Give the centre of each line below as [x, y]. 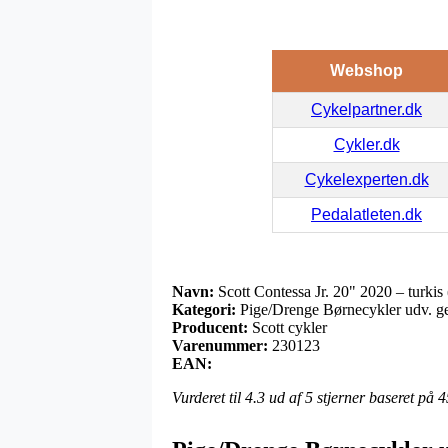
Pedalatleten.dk [366, 214]
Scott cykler [289, 327]
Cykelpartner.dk [366, 109]
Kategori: [204, 309]
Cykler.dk [366, 144]
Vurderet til [208, 397]
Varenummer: [220, 345]
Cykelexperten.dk [366, 179]
